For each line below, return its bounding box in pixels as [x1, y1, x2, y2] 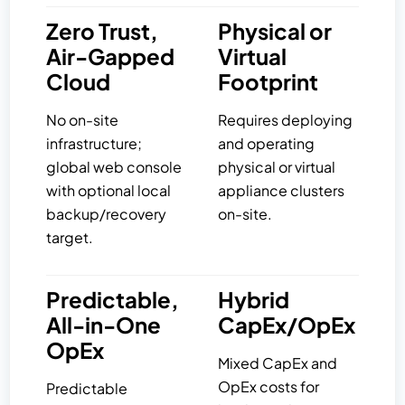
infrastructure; [46, 134, 142, 154]
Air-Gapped [46, 42, 174, 71]
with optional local [46, 181, 171, 201]
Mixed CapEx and [218, 353, 338, 373]
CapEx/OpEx [218, 311, 356, 339]
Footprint [218, 68, 319, 96]
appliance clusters [218, 181, 345, 201]
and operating [218, 134, 316, 154]
